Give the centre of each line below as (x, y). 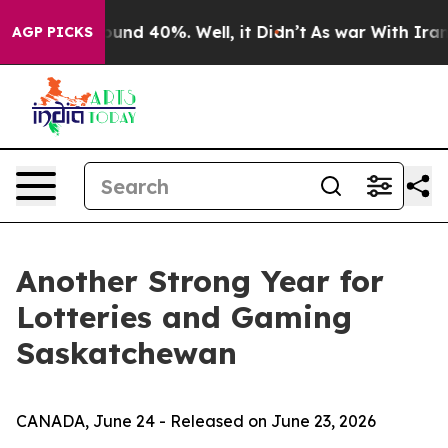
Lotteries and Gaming (184, 317)
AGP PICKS (52, 32)
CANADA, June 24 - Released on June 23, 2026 (196, 421)
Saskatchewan (126, 353)
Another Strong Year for (200, 281)
